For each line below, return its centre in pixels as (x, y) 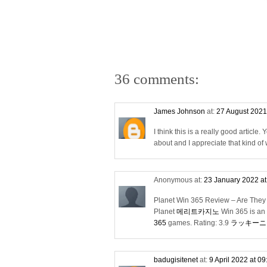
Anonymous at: (179, 180)
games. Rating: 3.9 (198, 223)
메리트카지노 (198, 211)
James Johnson (179, 111)
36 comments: (157, 79)
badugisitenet (176, 260)
